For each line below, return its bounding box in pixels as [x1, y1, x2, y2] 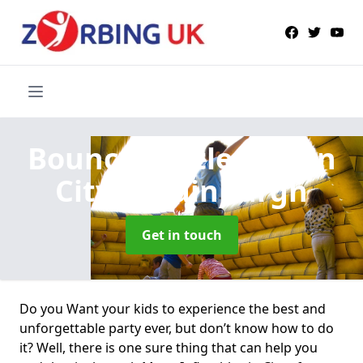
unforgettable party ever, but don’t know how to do [19, 318, 334, 337]
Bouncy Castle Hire [27, 138, 308, 178]
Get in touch [141, 225, 222, 244]
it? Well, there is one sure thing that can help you [19, 338, 318, 357]
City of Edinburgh [55, 170, 308, 211]
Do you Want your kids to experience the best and [19, 299, 326, 318]
